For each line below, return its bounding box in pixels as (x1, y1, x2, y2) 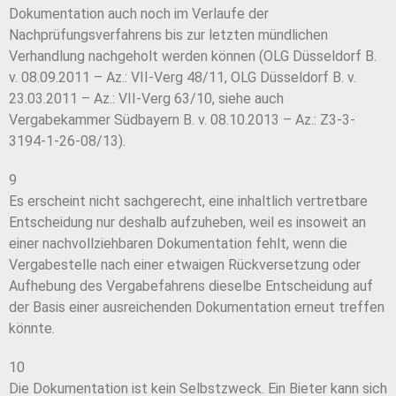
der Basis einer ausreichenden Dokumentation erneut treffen (9, 299, 385, 316)
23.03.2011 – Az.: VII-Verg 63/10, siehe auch (9, 90, 284, 108)
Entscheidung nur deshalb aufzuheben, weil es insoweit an (9, 214, 366, 232)
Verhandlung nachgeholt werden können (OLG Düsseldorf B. (9, 48, 377, 65)
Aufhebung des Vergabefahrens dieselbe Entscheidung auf (9, 278, 373, 295)
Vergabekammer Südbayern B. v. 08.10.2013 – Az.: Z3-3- (9, 111, 355, 129)
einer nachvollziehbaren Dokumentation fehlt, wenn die (9, 235, 347, 253)
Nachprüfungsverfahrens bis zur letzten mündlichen (9, 27, 328, 44)
